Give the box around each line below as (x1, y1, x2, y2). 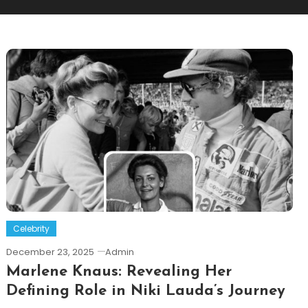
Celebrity (12, 222, 49, 234)
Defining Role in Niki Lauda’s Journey (5, 283, 285, 299)
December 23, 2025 (5, 245, 94, 258)
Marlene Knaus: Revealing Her (5, 263, 232, 280)
